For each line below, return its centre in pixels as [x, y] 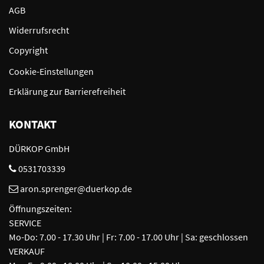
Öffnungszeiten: [40, 209]
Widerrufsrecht [39, 30]
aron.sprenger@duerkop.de [76, 189]
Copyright [28, 50]
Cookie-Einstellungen [51, 72]
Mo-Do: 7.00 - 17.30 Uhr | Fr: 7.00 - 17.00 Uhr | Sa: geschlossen [128, 237]
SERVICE [25, 223]
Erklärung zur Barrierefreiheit [67, 92]
